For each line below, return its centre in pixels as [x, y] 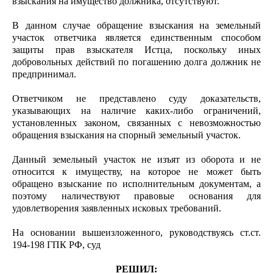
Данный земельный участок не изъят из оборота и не [136, 159]
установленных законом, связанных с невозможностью [136, 123]
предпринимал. [44, 74]
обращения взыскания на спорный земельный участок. [126, 135]
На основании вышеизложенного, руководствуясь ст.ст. [136, 232]
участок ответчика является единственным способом [136, 37]
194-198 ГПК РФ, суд [56, 245]
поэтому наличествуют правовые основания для [136, 196]
